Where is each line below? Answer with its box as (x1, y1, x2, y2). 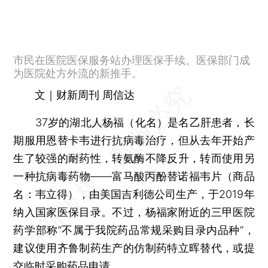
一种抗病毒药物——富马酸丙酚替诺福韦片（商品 (13, 169, 255, 182)
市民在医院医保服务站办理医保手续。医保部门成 (13, 53, 251, 66)
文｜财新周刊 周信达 (35, 88, 135, 101)
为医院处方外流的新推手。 (13, 66, 143, 80)
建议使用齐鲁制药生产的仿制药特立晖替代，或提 (13, 241, 255, 254)
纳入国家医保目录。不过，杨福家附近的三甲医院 (13, 205, 255, 218)
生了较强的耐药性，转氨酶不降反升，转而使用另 (13, 151, 255, 165)
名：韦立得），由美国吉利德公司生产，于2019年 (13, 187, 255, 200)
